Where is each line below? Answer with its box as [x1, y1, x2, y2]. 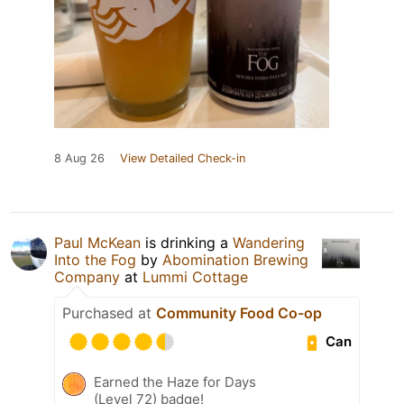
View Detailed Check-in [120, 151, 245, 165]
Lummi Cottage [142, 267, 248, 286]
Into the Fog [54, 250, 136, 269]
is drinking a [141, 233, 233, 252]
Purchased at [62, 303, 156, 322]
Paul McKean [54, 233, 141, 252]
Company [54, 267, 120, 286]
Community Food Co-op [156, 303, 322, 322]
